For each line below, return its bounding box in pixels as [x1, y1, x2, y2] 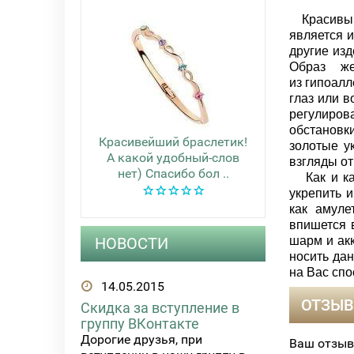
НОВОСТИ [95, 234, 168, 254]
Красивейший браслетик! [99, 134, 247, 149]
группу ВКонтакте [81, 315, 199, 333]
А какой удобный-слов [107, 150, 239, 165]
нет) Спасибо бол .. [117, 166, 229, 181]
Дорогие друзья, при [81, 332, 202, 348]
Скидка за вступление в [81, 299, 239, 317]
